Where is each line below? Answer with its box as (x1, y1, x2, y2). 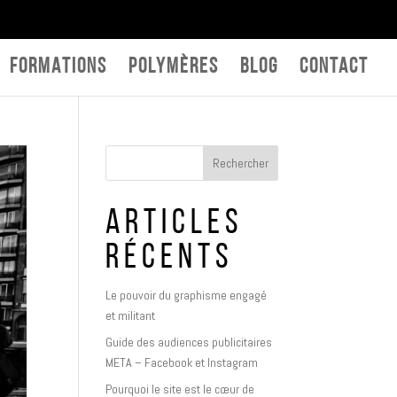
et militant (105, 307, 156, 323)
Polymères (128, 56, 219, 78)
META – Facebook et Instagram (105, 354, 259, 370)
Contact (300, 56, 369, 78)
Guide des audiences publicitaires (105, 334, 273, 350)
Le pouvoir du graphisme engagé (105, 287, 268, 303)
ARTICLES (105, 207, 245, 242)
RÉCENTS (105, 242, 235, 276)
